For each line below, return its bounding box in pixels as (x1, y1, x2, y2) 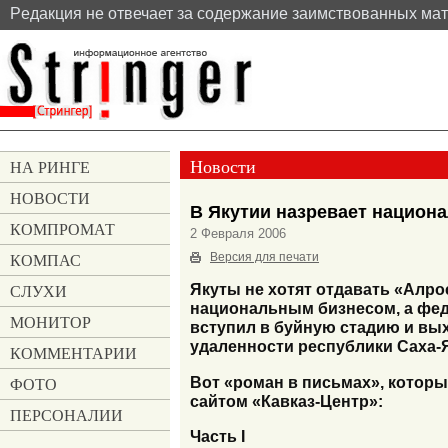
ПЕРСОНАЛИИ (10, 404, 123, 426)
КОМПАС (10, 249, 81, 271)
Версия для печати (210, 249, 319, 264)
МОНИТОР (10, 311, 91, 333)
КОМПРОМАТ (10, 218, 115, 240)
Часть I (190, 427, 245, 446)
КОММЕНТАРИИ (10, 342, 137, 364)
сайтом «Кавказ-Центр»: (190, 391, 383, 410)
